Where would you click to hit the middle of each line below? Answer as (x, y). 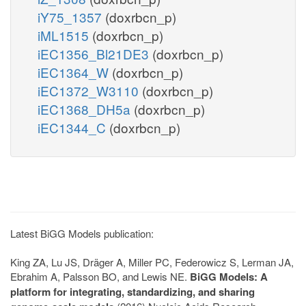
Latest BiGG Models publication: (82, 233)
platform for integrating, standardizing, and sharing (133, 291)
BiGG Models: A (229, 276)
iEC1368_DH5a (86, 109)
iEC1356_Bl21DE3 (95, 53)
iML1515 (65, 35)
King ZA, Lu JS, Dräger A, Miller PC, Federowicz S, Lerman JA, (152, 262)
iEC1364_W (75, 72)
